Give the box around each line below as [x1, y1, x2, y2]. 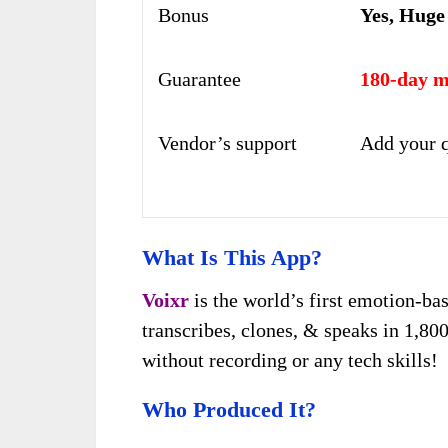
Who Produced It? [142, 396, 316, 422]
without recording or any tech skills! [142, 348, 438, 371]
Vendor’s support [158, 131, 297, 154]
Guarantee [158, 67, 241, 90]
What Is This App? [142, 244, 322, 270]
